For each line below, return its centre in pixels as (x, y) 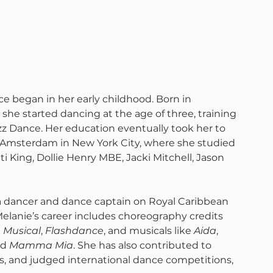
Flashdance (74, 231)
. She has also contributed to (144, 245)
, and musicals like (149, 231)
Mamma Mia (41, 245)
